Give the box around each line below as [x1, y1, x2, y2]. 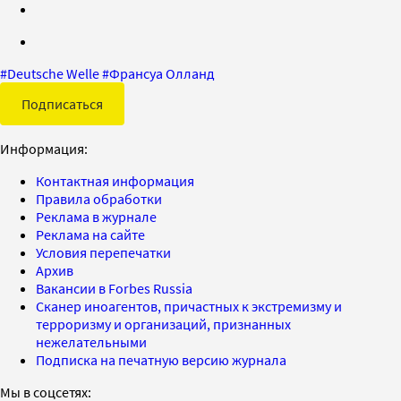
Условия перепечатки [36, 243, 171, 261]
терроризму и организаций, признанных [36, 314, 291, 333]
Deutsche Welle [7, 64, 99, 82]
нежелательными [36, 332, 147, 351]
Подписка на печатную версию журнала [36, 350, 286, 369]
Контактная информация [36, 171, 194, 190]
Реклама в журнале [36, 207, 157, 226]
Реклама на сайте [36, 225, 145, 243]
